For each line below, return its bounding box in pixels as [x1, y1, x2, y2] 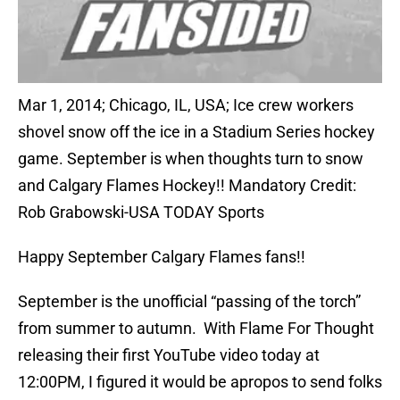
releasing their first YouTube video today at [18, 346, 320, 365]
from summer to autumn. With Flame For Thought [18, 319, 374, 338]
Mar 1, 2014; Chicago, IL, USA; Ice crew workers [18, 96, 354, 115]
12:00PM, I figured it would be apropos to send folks [18, 372, 382, 392]
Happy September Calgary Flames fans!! [18, 247, 305, 267]
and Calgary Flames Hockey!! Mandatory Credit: [18, 176, 356, 196]
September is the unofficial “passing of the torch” [18, 292, 361, 312]
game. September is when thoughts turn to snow [18, 149, 363, 169]
